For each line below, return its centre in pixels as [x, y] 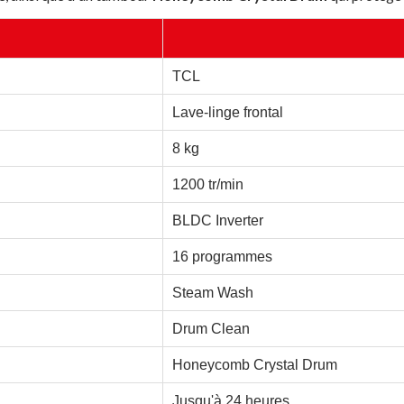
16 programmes [223, 257]
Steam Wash [213, 293]
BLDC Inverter [218, 220]
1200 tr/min [208, 184]
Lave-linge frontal [228, 112]
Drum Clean [211, 329]
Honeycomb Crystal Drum [255, 365]
